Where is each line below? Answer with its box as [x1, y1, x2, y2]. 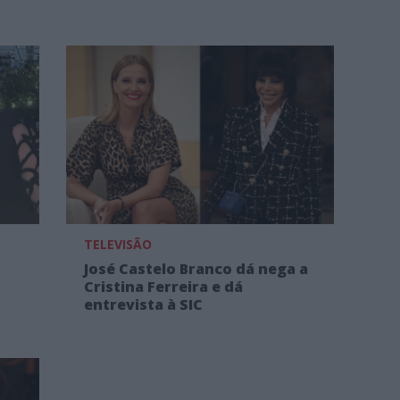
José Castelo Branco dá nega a [83, 259, 308, 279]
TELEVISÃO [83, 236, 152, 254]
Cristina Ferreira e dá [83, 277, 243, 297]
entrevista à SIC [83, 295, 203, 315]
